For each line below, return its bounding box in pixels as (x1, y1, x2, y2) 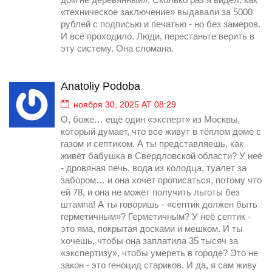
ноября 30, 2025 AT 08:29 (73, 100, 176, 110)
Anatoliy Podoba (61, 80, 140, 93)
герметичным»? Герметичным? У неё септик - (61, 212, 251, 222)
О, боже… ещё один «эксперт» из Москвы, (61, 115, 240, 125)
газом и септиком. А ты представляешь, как (61, 139, 243, 149)
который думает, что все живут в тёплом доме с (61, 127, 261, 137)
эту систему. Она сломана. (61, 44, 174, 54)
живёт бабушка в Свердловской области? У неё (61, 151, 262, 161)
